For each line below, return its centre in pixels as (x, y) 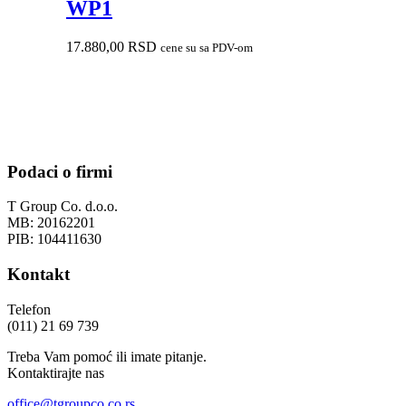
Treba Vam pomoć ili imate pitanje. (107, 356)
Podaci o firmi (60, 171)
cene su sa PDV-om (207, 47)
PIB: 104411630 (54, 239)
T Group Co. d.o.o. (63, 207)
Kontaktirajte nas (56, 372)
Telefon (29, 309)
